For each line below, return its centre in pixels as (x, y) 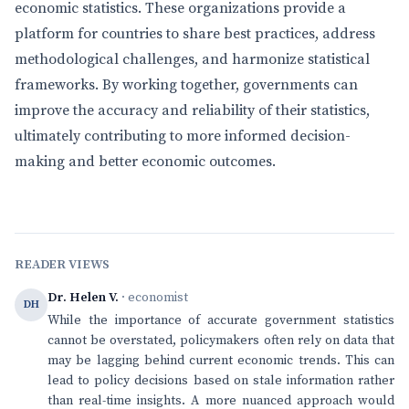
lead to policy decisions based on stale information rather (221, 381)
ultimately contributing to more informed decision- (183, 136)
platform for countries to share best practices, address (195, 34)
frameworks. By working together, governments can (186, 85)
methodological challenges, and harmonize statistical (192, 59)
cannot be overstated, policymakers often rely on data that (221, 341)
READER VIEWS (63, 265)
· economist (153, 298)
